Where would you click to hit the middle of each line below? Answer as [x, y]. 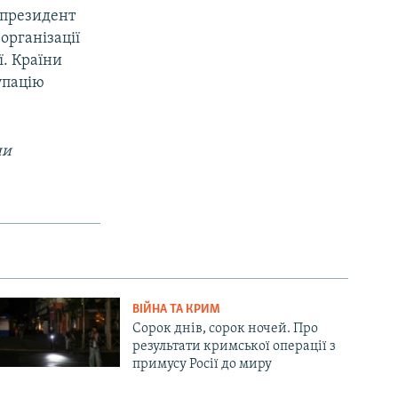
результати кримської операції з [235, 347]
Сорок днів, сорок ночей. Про [226, 329]
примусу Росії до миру [203, 365]
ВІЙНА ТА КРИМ [177, 310]
